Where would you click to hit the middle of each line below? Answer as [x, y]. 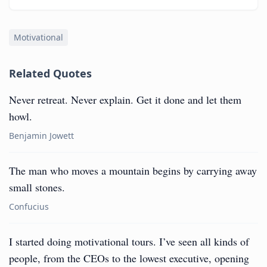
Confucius [29, 207]
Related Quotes [50, 73]
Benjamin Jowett [41, 136]
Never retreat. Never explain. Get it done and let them [125, 100]
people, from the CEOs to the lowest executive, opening [129, 258]
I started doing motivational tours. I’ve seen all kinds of [129, 241]
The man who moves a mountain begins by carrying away [133, 170]
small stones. [37, 187]
